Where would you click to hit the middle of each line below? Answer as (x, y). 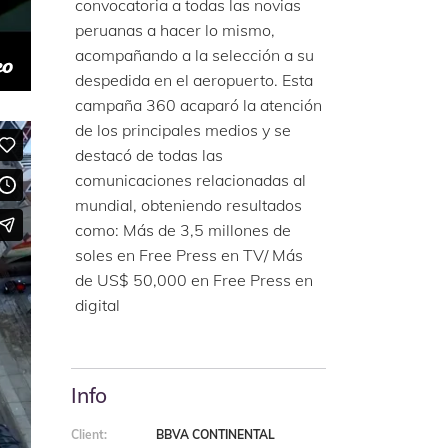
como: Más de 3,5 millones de (183, 230)
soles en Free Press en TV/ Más (189, 255)
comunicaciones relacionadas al (190, 180)
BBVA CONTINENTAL (215, 434)
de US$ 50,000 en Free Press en (194, 280)
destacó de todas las (149, 155)
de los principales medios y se (183, 130)
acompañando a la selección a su (194, 55)
